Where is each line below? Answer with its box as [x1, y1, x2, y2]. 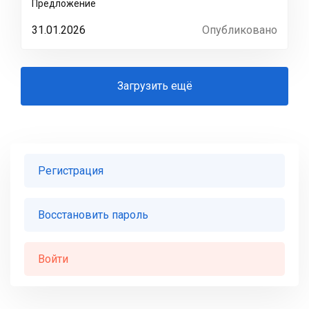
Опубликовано [202, 23, 277, 37]
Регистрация [38, 164, 103, 177]
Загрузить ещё [117, 79, 192, 92]
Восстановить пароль [38, 208, 148, 221]
